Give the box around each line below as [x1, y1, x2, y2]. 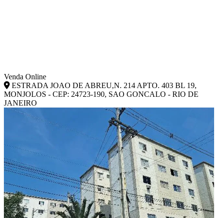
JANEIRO [4, 98, 37, 107]
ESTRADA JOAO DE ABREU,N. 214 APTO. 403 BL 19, [10, 81, 197, 90]
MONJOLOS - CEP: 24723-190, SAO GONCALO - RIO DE [4, 90, 199, 98]
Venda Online [4, 72, 46, 81]
